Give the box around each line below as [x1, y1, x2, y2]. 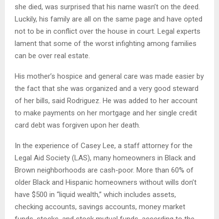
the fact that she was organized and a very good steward [15, 84, 198, 93]
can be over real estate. [15, 51, 90, 61]
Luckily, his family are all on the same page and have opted [15, 15, 202, 24]
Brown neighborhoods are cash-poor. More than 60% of [15, 166, 194, 175]
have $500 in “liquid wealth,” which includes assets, [15, 190, 176, 199]
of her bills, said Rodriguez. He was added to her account [15, 96, 197, 106]
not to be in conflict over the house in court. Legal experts [15, 27, 200, 36]
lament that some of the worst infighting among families [15, 39, 197, 48]
